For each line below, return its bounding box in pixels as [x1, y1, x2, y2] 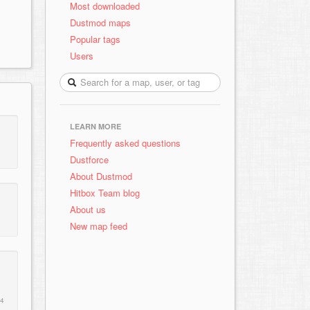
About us [70, 203, 106, 216]
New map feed [70, 219, 133, 232]
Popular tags [70, 33, 120, 46]
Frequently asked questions [70, 136, 181, 149]
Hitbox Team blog [70, 186, 140, 199]
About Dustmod [70, 170, 132, 183]
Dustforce [70, 153, 109, 166]
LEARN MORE [70, 121, 121, 131]
